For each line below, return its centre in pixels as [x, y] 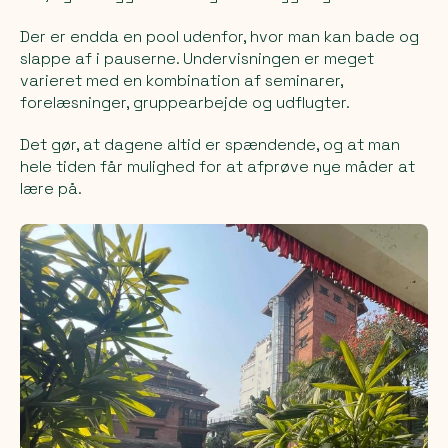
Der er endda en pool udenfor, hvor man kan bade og [219, 36]
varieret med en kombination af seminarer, [181, 80]
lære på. [51, 188]
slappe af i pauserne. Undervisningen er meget [197, 58]
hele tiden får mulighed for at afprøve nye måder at [217, 166]
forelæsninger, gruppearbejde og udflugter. [185, 102]
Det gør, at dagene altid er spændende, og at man [210, 144]
